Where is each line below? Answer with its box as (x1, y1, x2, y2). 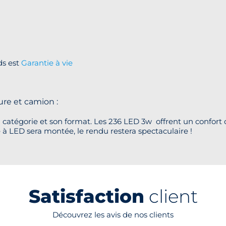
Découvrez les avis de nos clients (52, 209, 174, 219)
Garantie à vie (21, 58, 73, 68)
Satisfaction (28, 185, 144, 207)
